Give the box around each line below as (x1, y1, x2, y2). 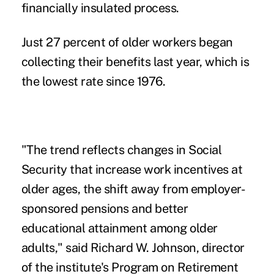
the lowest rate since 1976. (21, 73, 166, 89)
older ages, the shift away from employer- (21, 181, 246, 196)
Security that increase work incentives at (21, 161, 243, 177)
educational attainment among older (21, 220, 218, 235)
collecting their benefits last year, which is (21, 54, 250, 69)
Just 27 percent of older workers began (21, 34, 233, 50)
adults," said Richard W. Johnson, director (21, 240, 245, 255)
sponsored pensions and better (21, 201, 188, 216)
